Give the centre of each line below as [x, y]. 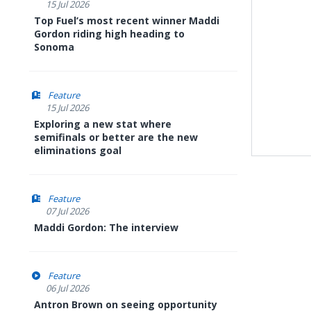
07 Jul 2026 [67, 211]
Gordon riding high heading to [109, 34]
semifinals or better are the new [116, 137]
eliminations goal [78, 150]
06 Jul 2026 [67, 288]
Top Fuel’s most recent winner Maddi [127, 20]
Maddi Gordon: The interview [106, 227]
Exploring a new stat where [103, 124]
